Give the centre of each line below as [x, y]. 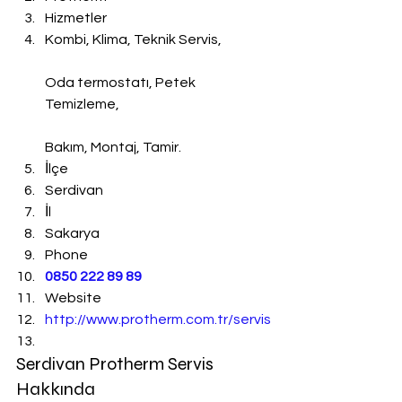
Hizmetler [76, 18]
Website [73, 298]
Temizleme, [82, 104]
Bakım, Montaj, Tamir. [113, 147]
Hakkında [56, 389]
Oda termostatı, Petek [122, 83]
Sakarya [72, 233]
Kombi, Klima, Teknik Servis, [133, 39]
